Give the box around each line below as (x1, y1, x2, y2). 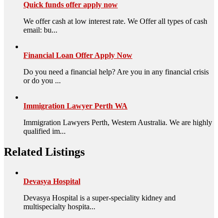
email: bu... (23, 25, 57, 34)
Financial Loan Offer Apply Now (23, 51, 132, 59)
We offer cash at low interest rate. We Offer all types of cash (23, 17, 207, 25)
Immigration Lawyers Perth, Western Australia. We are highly (23, 118, 212, 127)
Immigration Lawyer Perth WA (23, 101, 127, 110)
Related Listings (4, 145, 85, 158)
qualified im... (23, 127, 66, 135)
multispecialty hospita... (23, 202, 95, 211)
